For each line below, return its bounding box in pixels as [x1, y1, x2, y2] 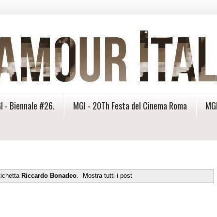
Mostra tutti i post [83, 172, 133, 180]
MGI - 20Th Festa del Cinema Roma [73, 99, 187, 112]
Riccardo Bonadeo [21, 172, 77, 180]
